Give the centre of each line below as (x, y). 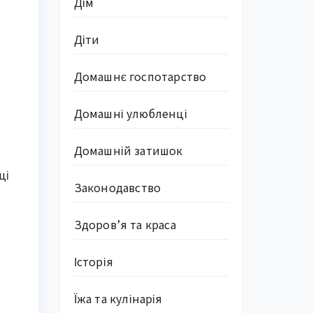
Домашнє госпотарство (140, 76)
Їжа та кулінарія (118, 298)
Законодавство (117, 187)
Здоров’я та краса (125, 224)
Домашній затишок (128, 150)
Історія (93, 261)
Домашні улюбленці (130, 113)
